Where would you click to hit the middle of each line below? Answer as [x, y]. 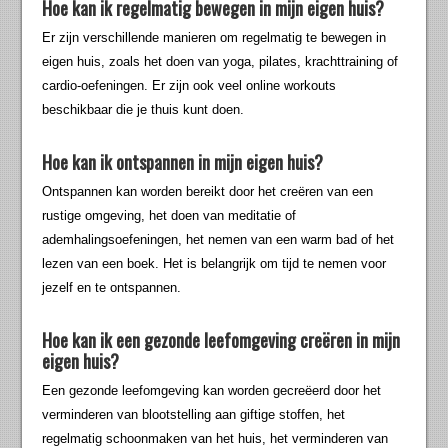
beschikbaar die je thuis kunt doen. [143, 110]
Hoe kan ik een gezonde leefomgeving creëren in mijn [221, 340]
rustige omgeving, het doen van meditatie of [169, 216]
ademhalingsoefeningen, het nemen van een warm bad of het [218, 240]
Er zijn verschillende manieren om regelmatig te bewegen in [214, 38]
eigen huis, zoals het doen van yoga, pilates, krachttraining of [220, 62]
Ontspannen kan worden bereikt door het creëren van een [208, 192]
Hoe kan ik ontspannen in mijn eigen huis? [183, 162]
